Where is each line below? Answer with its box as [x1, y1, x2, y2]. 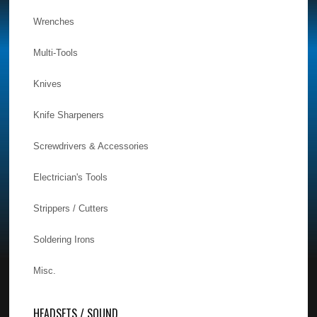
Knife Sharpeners [33, 109, 105, 120]
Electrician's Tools [33, 171, 108, 183]
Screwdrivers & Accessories [33, 140, 149, 151]
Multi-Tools [33, 47, 79, 58]
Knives [33, 78, 62, 89]
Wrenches [33, 16, 75, 27]
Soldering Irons [33, 234, 96, 245]
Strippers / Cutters [33, 202, 109, 214]
